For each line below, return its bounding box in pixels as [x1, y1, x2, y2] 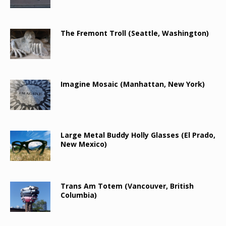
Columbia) [61, 190, 97, 200]
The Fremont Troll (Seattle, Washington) [61, 28, 209, 38]
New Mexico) [61, 139, 107, 149]
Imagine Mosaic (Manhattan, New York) [61, 79, 205, 89]
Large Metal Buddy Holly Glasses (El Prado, [61, 130, 215, 140]
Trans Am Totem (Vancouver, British [61, 181, 194, 191]
